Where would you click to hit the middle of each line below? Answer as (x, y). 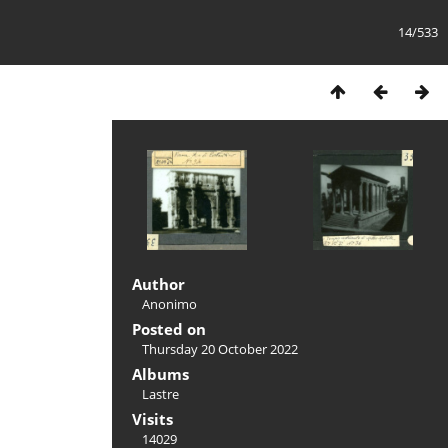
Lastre (160, 394)
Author (158, 284)
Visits (152, 419)
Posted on (169, 329)
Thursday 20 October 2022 (220, 349)
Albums (160, 374)
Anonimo (169, 304)
